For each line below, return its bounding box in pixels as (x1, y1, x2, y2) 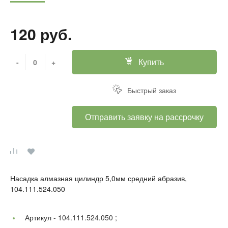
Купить (138, 56, 164, 68)
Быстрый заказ (127, 84, 176, 95)
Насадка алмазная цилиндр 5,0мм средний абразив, (10, 173, 187, 183)
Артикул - (25, 212, 58, 222)
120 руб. (10, 23, 72, 45)
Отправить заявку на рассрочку (85, 111, 204, 123)
